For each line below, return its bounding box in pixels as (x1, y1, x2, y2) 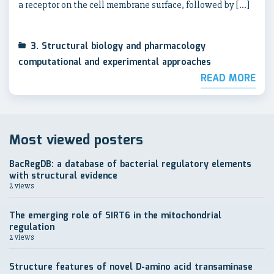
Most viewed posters (9, 130, 143, 151)
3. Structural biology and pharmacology (31, 40, 206, 53)
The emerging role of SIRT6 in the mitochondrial (9, 209, 221, 223)
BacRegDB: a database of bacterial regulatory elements (9, 158, 251, 171)
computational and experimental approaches (18, 56, 211, 69)
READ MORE (201, 71, 256, 86)
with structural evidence (9, 169, 117, 183)
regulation (9, 221, 54, 234)
